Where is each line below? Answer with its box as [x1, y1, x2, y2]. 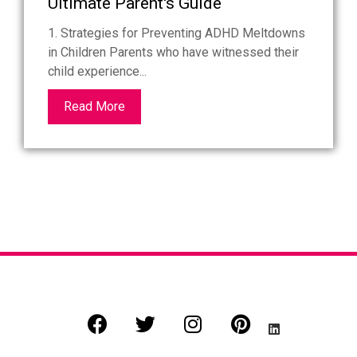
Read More [64, 99, 125, 115]
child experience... [48, 64, 147, 80]
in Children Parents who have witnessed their [48, 45, 299, 61]
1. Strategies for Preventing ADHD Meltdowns [48, 25, 305, 41]
